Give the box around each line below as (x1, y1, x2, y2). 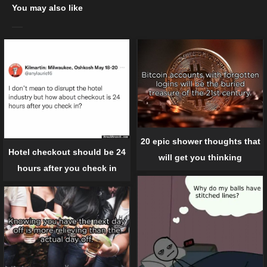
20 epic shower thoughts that (140, 136, 260, 146)
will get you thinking (159, 152, 242, 162)
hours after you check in (17, 163, 117, 173)
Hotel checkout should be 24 (8, 147, 126, 157)
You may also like (12, 3, 83, 13)
